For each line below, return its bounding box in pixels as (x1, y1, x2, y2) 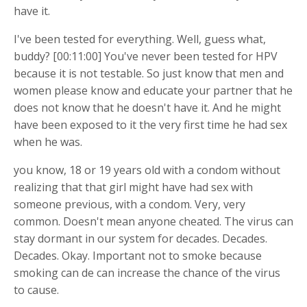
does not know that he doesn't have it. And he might (14, 99, 281, 115)
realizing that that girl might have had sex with (14, 179, 253, 195)
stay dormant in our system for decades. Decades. (14, 230, 267, 246)
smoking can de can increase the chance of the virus (14, 265, 280, 280)
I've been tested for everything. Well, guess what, (14, 31, 266, 47)
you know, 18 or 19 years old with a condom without (14, 162, 280, 177)
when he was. (14, 134, 82, 149)
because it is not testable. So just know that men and (14, 65, 284, 81)
